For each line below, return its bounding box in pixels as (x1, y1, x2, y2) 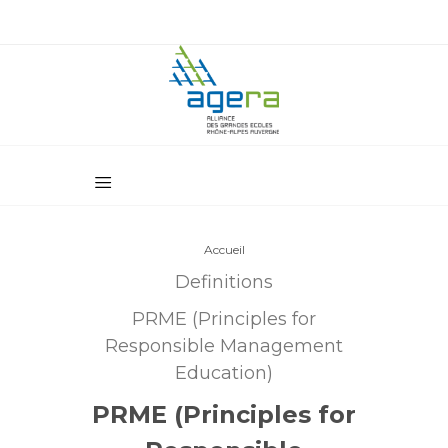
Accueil (203, 242, 245, 257)
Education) (175, 362, 273, 384)
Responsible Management (105, 335, 343, 357)
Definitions (175, 271, 273, 293)
